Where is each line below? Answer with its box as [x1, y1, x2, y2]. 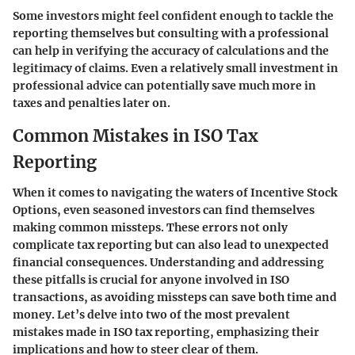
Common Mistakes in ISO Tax [13, 125, 258, 147]
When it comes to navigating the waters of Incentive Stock [13, 185, 338, 200]
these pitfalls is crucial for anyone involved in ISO [13, 272, 289, 287]
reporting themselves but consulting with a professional [13, 26, 329, 41]
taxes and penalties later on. [13, 96, 170, 111]
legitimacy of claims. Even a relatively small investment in [13, 61, 338, 76]
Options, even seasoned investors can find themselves [13, 202, 315, 217]
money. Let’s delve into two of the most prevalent [13, 307, 290, 322]
